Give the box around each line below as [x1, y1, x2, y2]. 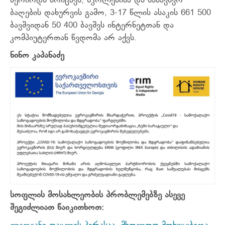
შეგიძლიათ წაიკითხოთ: [10, 203, 104, 213]
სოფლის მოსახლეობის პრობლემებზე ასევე [10, 190, 185, 200]
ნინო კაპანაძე [10, 51, 64, 61]
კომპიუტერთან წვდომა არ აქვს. [10, 33, 137, 44]
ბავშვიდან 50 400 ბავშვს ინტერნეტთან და [10, 21, 174, 31]
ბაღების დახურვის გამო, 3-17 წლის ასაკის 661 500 [10, 8, 211, 19]
